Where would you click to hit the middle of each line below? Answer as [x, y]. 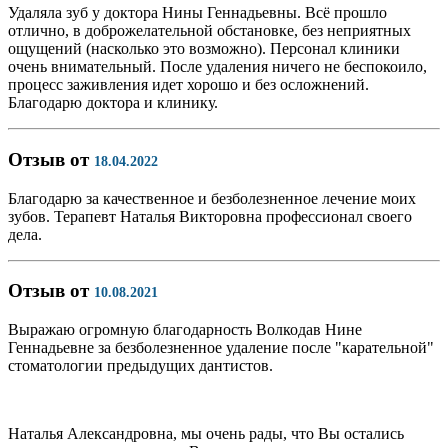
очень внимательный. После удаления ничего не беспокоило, [217, 67]
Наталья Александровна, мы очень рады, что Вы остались [206, 434]
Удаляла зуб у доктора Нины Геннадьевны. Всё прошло [197, 13]
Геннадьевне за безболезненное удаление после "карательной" [221, 348]
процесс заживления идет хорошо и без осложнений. [188, 85]
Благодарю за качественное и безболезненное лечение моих [212, 198]
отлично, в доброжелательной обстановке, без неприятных [209, 31]
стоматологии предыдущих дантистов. [140, 366]
